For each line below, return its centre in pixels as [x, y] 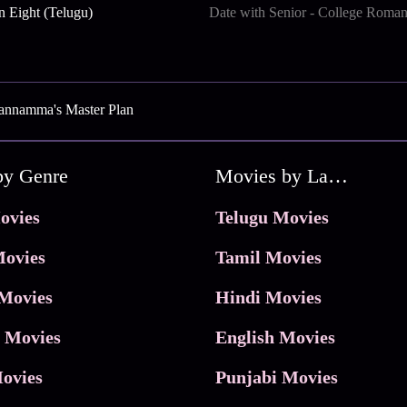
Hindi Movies [268, 298]
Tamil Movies [268, 258]
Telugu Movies [272, 218]
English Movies [275, 338]
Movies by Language [338, 176]
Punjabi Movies [276, 377]
